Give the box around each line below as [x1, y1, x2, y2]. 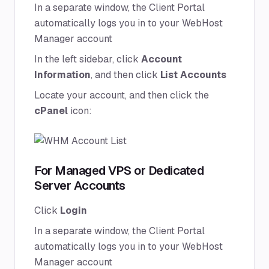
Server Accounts [34, 178, 125, 193]
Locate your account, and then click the [34, 89, 209, 101]
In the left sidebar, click [34, 53, 141, 65]
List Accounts [160, 68, 226, 81]
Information [34, 68, 91, 81]
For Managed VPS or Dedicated [34, 163, 204, 178]
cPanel [34, 104, 68, 117]
